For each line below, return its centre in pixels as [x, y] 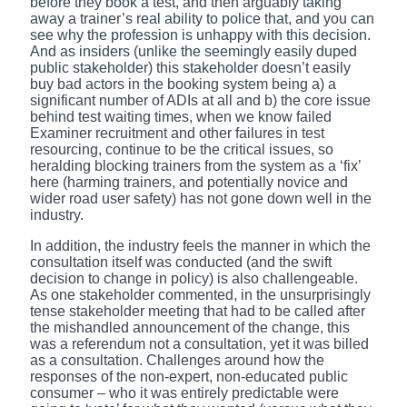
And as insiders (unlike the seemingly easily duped [194, 51]
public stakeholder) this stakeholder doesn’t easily [190, 67]
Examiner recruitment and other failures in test [177, 133]
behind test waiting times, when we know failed [181, 116]
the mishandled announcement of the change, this [190, 327]
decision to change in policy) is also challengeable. [194, 278]
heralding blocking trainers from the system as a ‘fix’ [195, 165]
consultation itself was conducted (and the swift [181, 262]
